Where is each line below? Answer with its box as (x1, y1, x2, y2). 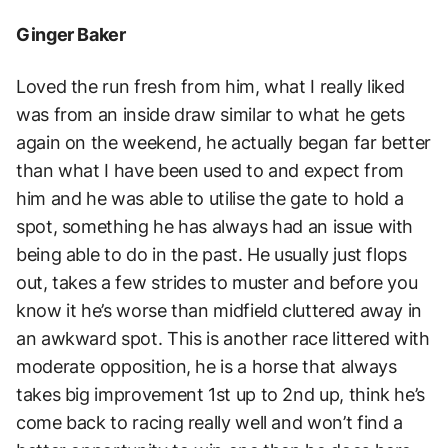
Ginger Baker (16, 24, 126, 46)
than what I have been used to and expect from (16, 160, 404, 182)
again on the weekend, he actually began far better (16, 132, 432, 154)
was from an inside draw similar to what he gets (16, 104, 406, 126)
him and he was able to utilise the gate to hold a (16, 188, 404, 210)
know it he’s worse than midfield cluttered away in (16, 300, 423, 322)
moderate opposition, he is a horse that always (16, 356, 397, 378)
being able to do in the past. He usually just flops (16, 244, 407, 266)
